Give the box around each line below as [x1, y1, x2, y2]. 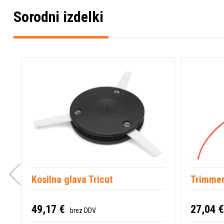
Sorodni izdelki [13, 8, 103, 25]
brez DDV [70, 206, 96, 214]
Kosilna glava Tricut [31, 173, 113, 185]
